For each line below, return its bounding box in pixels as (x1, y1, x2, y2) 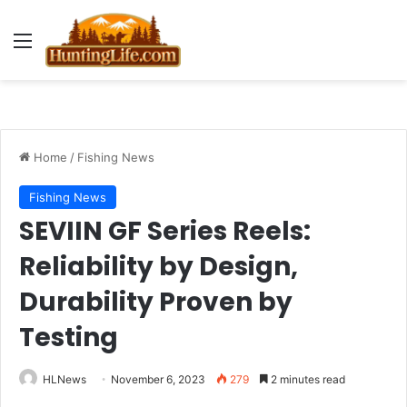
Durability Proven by (19, 284, 293, 320)
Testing (19, 320, 118, 355)
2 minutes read (268, 372, 345, 386)
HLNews (43, 372, 86, 386)
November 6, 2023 (111, 372, 205, 386)
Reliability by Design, (19, 249, 298, 284)
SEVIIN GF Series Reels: (19, 213, 311, 249)
